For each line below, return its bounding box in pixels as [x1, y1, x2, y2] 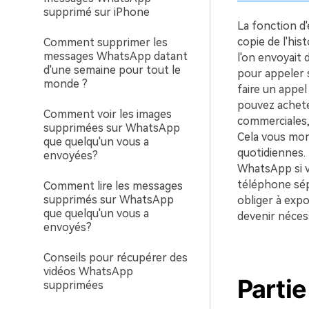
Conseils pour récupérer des [43, 251, 188, 264]
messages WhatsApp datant [43, 50, 188, 63]
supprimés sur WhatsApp [43, 193, 174, 206]
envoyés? [43, 221, 92, 234]
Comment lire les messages [43, 179, 183, 192]
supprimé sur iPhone [43, 6, 150, 19]
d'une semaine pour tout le [43, 63, 181, 77]
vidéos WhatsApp [43, 265, 133, 278]
